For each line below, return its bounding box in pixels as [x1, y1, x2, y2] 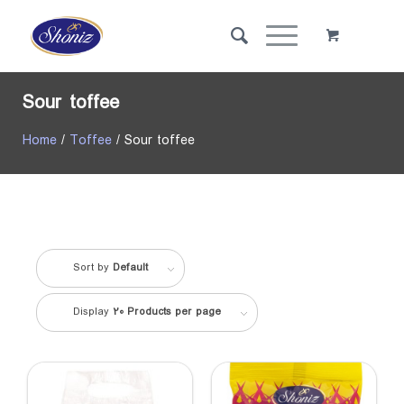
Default [113, 260, 148, 276]
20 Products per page [113, 304, 221, 320]
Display [73, 304, 113, 320]
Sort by [73, 260, 113, 276]
